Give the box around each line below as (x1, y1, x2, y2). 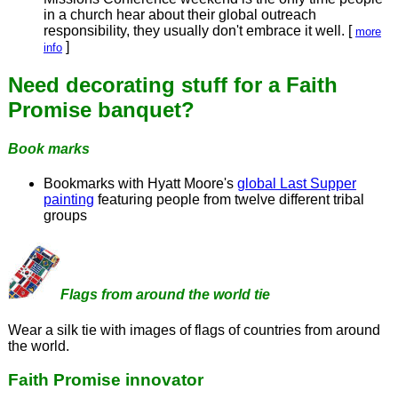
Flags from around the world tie (60, 287, 270, 303)
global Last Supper (236, 176, 356, 192)
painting (43, 192, 94, 208)
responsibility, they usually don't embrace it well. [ (43, 22, 355, 38)
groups (43, 208, 87, 224)
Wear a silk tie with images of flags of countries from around (7, 322, 380, 338)
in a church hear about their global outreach (43, 6, 316, 22)
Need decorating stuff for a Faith (7, 72, 338, 97)
